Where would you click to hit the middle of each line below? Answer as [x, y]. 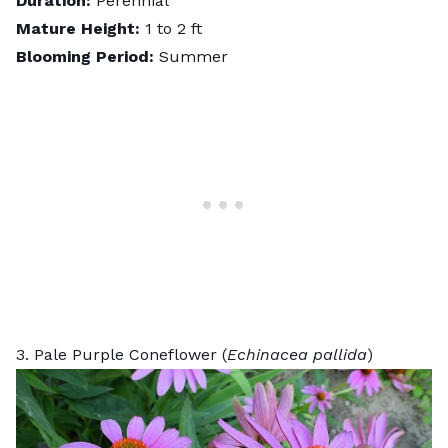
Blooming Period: [87, 56]
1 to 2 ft [173, 28]
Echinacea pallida [297, 354]
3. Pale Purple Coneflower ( [121, 354]
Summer [193, 56]
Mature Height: [80, 28]
